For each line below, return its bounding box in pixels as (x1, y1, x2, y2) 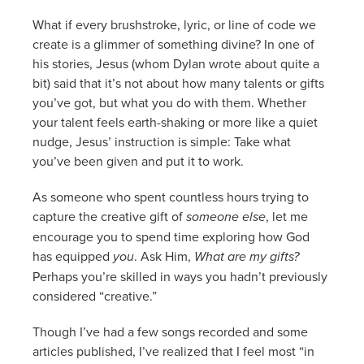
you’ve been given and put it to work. (32, 151, 247, 170)
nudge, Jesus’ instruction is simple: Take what (32, 132, 291, 150)
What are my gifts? (194, 246, 299, 266)
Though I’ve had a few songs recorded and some (32, 322, 308, 340)
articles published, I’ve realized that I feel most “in (32, 341, 314, 360)
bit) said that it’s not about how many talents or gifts (32, 73, 324, 92)
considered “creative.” (32, 286, 160, 305)
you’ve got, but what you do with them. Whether (32, 93, 306, 111)
